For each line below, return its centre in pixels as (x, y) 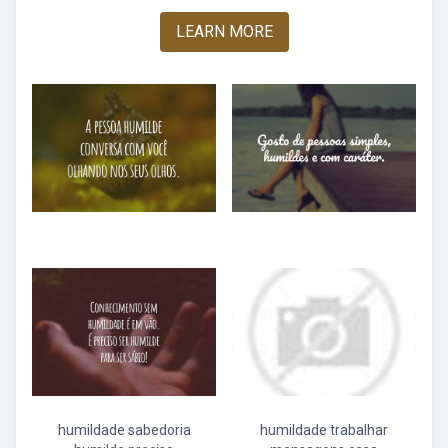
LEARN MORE (224, 31)
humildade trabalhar (324, 430)
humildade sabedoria (124, 430)
